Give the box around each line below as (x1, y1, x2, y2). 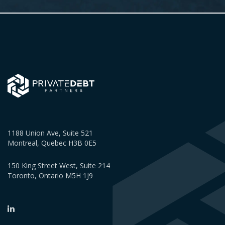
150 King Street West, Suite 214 (8, 161, 110, 171)
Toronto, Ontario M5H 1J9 (8, 171, 93, 181)
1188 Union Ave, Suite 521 (8, 128, 93, 138)
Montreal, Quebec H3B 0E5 (8, 138, 96, 148)
